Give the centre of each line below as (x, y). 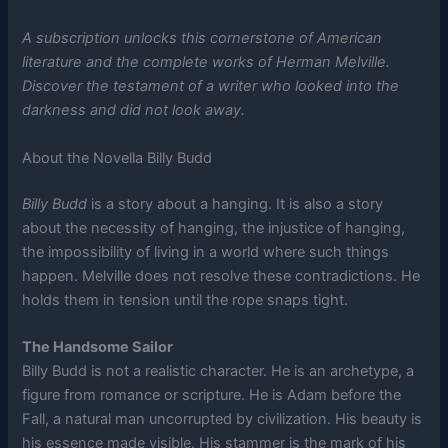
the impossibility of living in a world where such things (206, 251)
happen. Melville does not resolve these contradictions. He (221, 275)
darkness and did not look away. (134, 110)
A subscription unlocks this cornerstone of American (202, 38)
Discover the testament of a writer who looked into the (211, 86)
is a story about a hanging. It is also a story (235, 203)
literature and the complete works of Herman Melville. (206, 62)
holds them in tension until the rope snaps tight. (185, 299)
